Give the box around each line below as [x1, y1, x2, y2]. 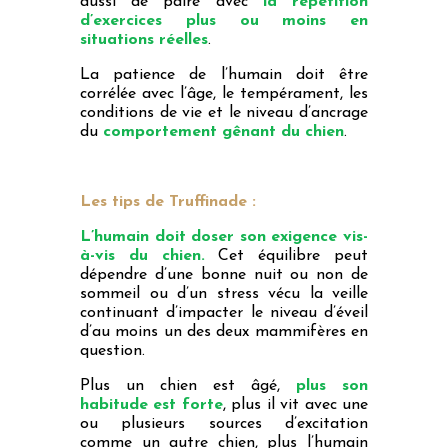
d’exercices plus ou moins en [80, 12, 368, 29]
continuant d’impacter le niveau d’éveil [80, 304, 368, 321]
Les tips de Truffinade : [80, 193, 256, 210]
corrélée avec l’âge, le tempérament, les [80, 85, 368, 102]
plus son [296, 377, 368, 394]
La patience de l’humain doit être [80, 66, 368, 83]
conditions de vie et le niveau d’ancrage [80, 104, 368, 121]
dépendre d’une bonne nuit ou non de [80, 266, 368, 283]
